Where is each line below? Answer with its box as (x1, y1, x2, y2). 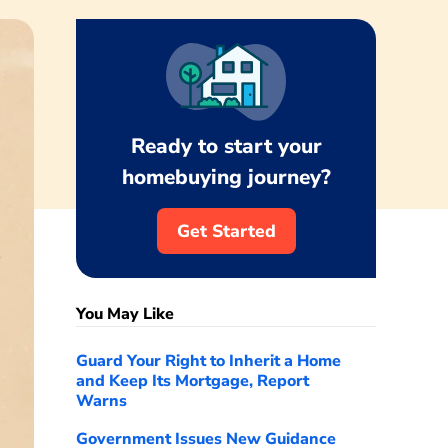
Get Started (176, 219, 276, 243)
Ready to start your (130, 132, 322, 160)
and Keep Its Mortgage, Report (76, 370, 309, 392)
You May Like (76, 303, 174, 325)
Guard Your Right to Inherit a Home (76, 350, 341, 372)
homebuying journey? (121, 163, 331, 191)
